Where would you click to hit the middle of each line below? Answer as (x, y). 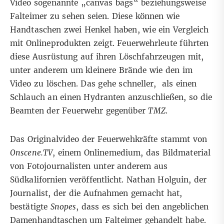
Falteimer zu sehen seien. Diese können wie (95, 16)
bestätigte (30, 206)
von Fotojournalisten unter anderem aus (89, 166)
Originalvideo (53, 139)
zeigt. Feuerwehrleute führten (150, 43)
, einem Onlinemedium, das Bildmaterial (132, 152)
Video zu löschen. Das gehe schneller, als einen (103, 83)
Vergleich (191, 29)
